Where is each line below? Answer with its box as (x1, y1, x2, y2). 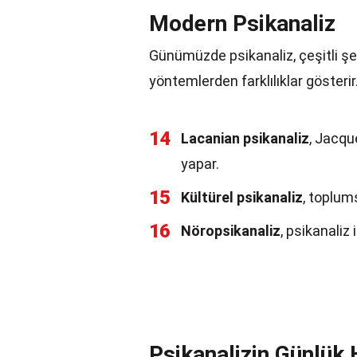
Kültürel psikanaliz (181, 189, 303, 206)
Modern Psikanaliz (149, 10, 335, 37)
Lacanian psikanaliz (181, 130, 309, 147)
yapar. (181, 155, 219, 172)
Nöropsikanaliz (181, 222, 280, 239)
